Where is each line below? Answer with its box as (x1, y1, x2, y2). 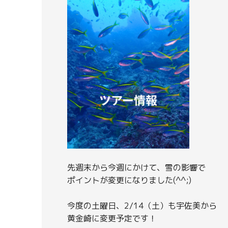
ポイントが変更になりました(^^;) (67, 175, 191, 186)
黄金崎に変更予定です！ (67, 213, 157, 224)
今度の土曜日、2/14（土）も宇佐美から (67, 200, 217, 212)
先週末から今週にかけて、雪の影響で (67, 162, 206, 174)
